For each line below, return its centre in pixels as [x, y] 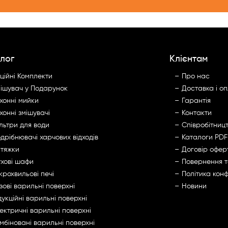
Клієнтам [189, 59]
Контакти [197, 113]
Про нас [196, 76]
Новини [194, 186]
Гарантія [196, 101]
